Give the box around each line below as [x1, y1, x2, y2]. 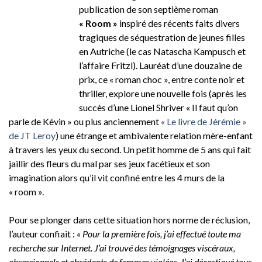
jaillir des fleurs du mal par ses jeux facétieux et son [9, 157, 210, 169]
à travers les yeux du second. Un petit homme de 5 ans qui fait [9, 143, 251, 155]
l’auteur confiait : [9, 227, 77, 239]
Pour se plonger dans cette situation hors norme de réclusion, [9, 213, 250, 225]
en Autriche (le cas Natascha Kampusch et [79, 45, 246, 57]
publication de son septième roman [79, 3, 218, 15]
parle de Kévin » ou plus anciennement [9, 115, 159, 127]
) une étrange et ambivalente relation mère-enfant [56, 129, 253, 141]
